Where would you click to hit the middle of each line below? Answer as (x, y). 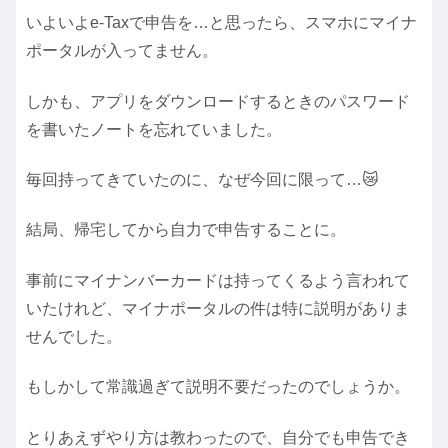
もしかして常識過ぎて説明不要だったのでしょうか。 (218, 387)
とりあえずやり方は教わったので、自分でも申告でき (218, 437)
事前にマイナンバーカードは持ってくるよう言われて (218, 280)
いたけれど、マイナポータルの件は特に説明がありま (218, 308)
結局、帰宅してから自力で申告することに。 (186, 230)
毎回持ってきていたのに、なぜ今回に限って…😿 (202, 180)
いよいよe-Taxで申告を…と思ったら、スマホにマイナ (221, 23)
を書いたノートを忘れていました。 (154, 129)
